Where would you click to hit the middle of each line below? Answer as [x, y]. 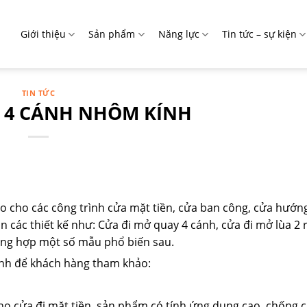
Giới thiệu [44, 34]
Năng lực [179, 34]
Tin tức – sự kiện [259, 34]
